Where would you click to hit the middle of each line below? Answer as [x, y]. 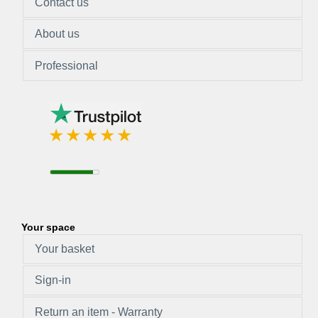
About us [57, 34]
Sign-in [53, 280]
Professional [66, 65]
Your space [48, 227]
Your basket [65, 248]
